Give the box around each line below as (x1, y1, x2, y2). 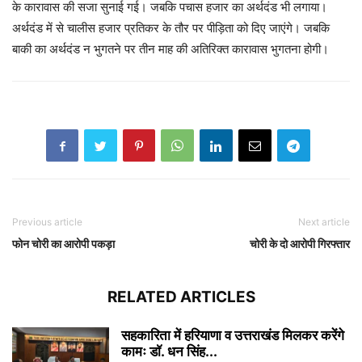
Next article (298, 216, 350, 229)
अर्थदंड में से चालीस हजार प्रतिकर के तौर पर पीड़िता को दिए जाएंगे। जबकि (12, 20, 330, 36)
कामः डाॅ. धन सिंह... (121, 343, 217, 360)
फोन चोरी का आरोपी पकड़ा (12, 237, 115, 251)
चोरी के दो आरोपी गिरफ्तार (250, 237, 350, 251)
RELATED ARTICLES (107, 288, 255, 307)
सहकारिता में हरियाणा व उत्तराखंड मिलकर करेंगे (121, 327, 344, 344)
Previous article (12, 216, 82, 229)
